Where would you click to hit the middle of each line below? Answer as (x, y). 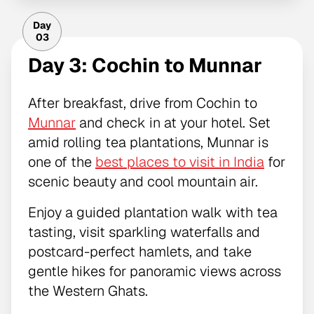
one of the (62, 162)
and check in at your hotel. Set (173, 123)
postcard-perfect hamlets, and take (140, 252)
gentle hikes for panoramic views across (155, 272)
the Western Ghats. (88, 291)
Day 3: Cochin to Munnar (145, 66)
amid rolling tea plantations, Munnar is (148, 143)
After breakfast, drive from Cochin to (143, 103)
